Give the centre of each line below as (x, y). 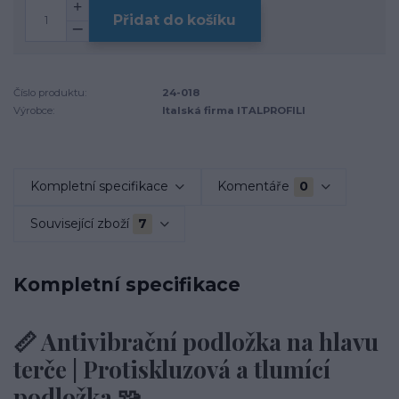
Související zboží (79, 224)
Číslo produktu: (50, 92)
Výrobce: (34, 110)
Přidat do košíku (175, 20)
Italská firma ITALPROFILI (234, 110)
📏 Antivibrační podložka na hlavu (196, 342)
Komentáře (254, 187)
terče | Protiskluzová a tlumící (172, 370)
